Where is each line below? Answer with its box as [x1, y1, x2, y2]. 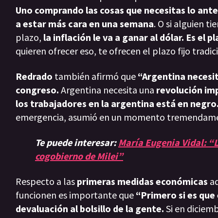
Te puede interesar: [35, 136, 118, 149]
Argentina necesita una [59, 84, 156, 96]
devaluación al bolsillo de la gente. [16, 202, 164, 215]
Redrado [16, 70, 54, 83]
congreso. [16, 84, 59, 96]
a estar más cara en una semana [16, 18, 154, 30]
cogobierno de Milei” [35, 150, 123, 163]
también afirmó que [54, 70, 138, 83]
